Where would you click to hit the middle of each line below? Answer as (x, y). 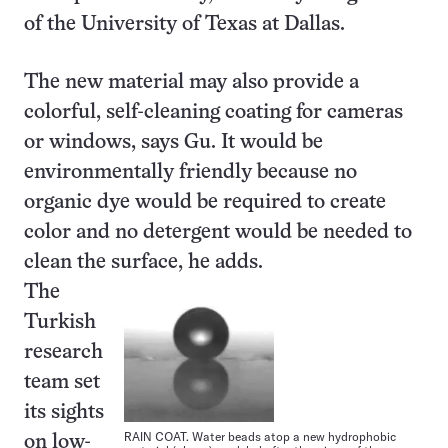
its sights (64, 412)
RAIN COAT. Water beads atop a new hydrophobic (260, 436)
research (63, 352)
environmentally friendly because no (190, 172)
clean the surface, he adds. (143, 262)
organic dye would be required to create (205, 202)
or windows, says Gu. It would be (173, 142)
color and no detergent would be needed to (218, 232)
